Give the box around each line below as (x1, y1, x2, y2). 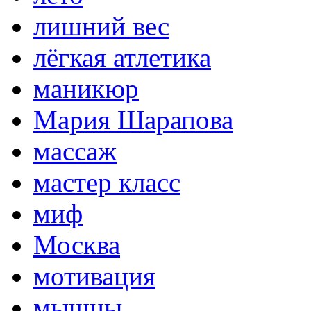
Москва (33, 230, 120, 260)
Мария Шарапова (33, 105, 233, 135)
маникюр (33, 74, 139, 104)
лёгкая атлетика (33, 42, 211, 73)
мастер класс (33, 167, 180, 198)
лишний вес (33, 11, 169, 42)
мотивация (33, 261, 155, 292)
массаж (33, 136, 117, 167)
